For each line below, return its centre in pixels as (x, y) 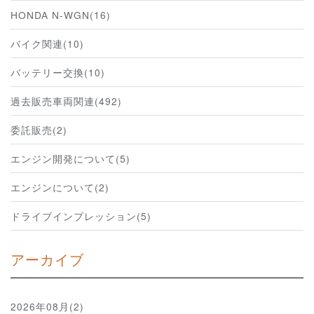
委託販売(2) (39, 129)
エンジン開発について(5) (70, 158)
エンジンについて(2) (60, 187)
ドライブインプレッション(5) (81, 216)
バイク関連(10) (47, 43)
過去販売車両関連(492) (66, 101)
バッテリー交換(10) (58, 72)
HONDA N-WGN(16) (61, 14)
